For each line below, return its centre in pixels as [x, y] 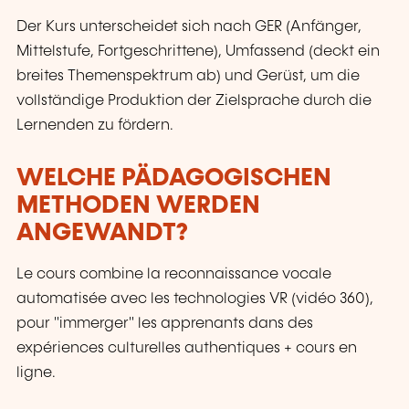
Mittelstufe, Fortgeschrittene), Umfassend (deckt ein [198, 51]
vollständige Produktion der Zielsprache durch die [194, 100]
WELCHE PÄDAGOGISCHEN [174, 179]
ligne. [36, 372]
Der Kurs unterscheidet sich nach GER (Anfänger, [189, 26]
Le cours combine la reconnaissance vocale [174, 274]
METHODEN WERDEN [138, 206]
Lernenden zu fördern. [95, 125]
